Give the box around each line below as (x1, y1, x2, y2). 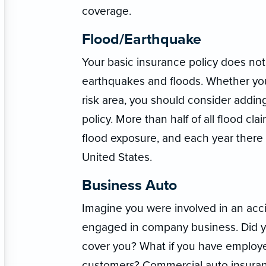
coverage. (81, 4, 131, 18)
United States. (81, 150, 152, 164)
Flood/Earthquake (81, 30, 201, 48)
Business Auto (81, 176, 177, 194)
